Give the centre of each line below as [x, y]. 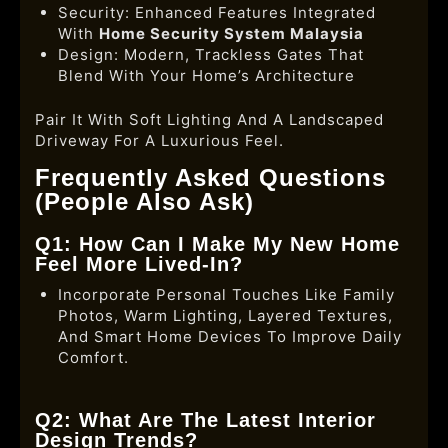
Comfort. [93, 357]
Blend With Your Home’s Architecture [206, 75]
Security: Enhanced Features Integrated [216, 12]
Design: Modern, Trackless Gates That [210, 54]
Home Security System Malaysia [231, 33]
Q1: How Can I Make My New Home [217, 243]
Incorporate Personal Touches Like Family [226, 294]
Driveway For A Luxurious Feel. [159, 140]
